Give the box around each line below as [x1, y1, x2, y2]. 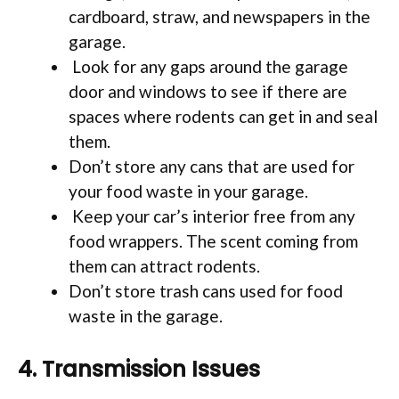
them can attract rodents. [69, 256, 260, 277]
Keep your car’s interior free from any [69, 206, 355, 227]
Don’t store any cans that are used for [69, 156, 354, 177]
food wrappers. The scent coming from [69, 231, 358, 252]
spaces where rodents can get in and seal [69, 106, 378, 127]
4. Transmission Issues [18, 354, 265, 384]
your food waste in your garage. [69, 181, 308, 202]
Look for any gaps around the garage [69, 56, 348, 77]
